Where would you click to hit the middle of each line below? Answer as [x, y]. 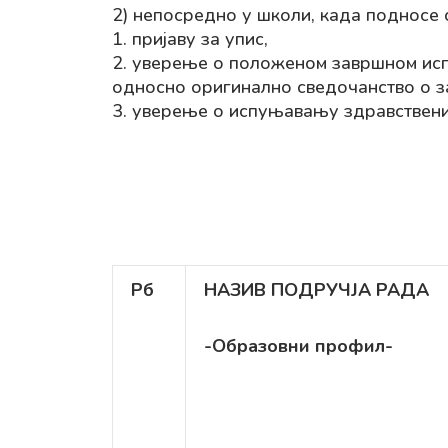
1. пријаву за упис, [190, 38]
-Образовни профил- [298, 345]
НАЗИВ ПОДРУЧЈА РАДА [316, 290]
